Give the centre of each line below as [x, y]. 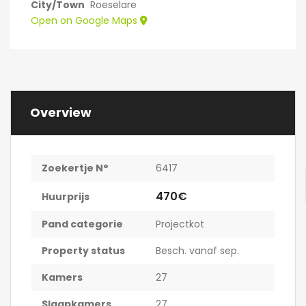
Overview [61, 113]
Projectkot [180, 224]
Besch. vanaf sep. [197, 251]
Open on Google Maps [85, 21]
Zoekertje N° [75, 168]
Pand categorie [82, 224]
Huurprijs [66, 197]
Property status [83, 251]
